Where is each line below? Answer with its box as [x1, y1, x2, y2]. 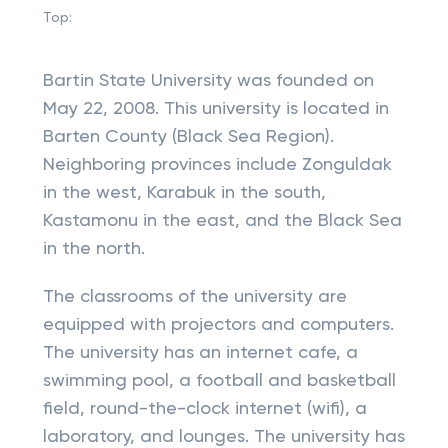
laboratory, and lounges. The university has [42, 428, 405, 446]
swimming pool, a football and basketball [42, 372, 396, 390]
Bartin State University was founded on [42, 72, 374, 90]
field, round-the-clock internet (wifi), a [42, 400, 367, 418]
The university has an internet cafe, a [42, 344, 358, 362]
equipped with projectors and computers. [42, 316, 394, 334]
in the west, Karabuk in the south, [42, 184, 326, 202]
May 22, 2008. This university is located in [42, 100, 389, 118]
